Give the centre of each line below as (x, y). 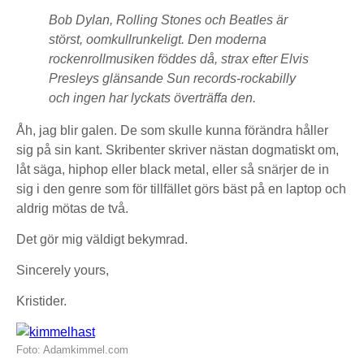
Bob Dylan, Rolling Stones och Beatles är (168, 20)
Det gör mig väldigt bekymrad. (102, 239)
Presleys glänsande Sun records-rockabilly (172, 78)
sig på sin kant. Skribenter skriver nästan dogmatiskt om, (178, 150)
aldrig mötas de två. (72, 208)
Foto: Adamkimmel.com (72, 350)
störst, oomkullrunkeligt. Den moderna (158, 39)
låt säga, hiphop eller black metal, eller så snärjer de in (173, 169)
